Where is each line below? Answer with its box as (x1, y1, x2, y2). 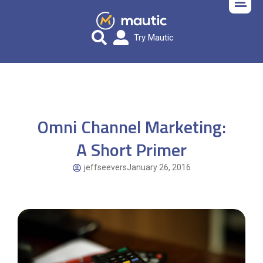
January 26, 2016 (126, 163, 191, 173)
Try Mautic (133, 32, 174, 43)
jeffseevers (83, 163, 127, 173)
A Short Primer (76, 136, 187, 164)
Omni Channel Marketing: (37, 113, 226, 141)
